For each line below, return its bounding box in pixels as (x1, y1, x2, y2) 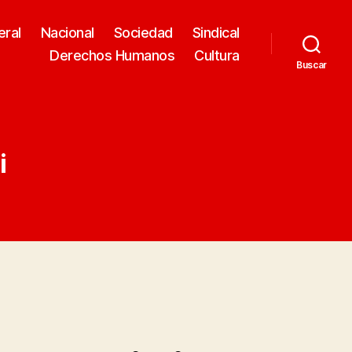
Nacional (40, 24, 94, 41)
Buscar (295, 58, 328, 71)
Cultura (194, 46, 240, 64)
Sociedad (113, 24, 173, 41)
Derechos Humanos (49, 46, 175, 64)
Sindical (192, 24, 240, 41)
